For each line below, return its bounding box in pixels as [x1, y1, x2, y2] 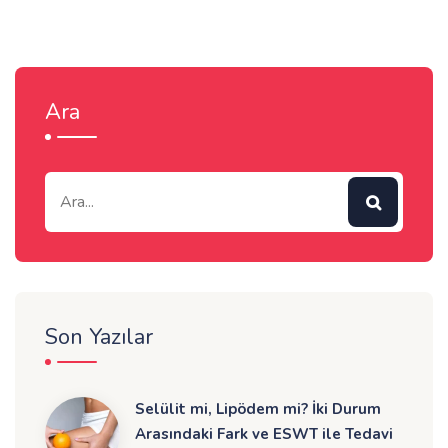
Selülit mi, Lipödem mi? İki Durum [135, 399, 381, 420]
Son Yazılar [45, 322, 153, 353]
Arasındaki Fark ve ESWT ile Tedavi [135, 424, 393, 445]
